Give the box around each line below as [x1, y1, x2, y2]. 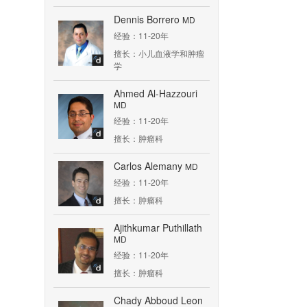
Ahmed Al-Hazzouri [114, 86, 197, 100]
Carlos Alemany [114, 159, 185, 173]
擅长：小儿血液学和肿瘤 [114, 47, 204, 59]
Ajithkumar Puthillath [114, 221, 202, 234]
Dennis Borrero [114, 12, 182, 26]
